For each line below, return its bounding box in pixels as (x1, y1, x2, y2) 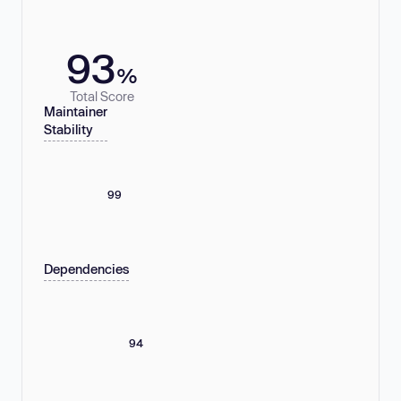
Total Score (70, 88, 134, 104)
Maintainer (44, 104, 107, 120)
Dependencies (44, 261, 129, 277)
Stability (44, 122, 93, 138)
